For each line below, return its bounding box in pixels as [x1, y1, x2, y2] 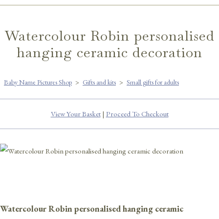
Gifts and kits [83, 77, 116, 87]
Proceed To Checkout [106, 109, 169, 118]
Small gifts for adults [127, 77, 179, 87]
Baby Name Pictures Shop [4, 77, 72, 87]
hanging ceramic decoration [17, 43, 202, 61]
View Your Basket [50, 109, 101, 118]
